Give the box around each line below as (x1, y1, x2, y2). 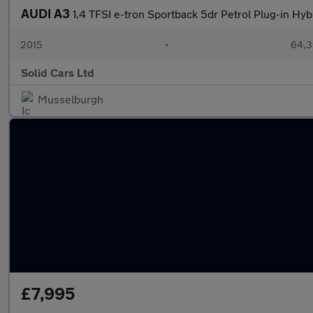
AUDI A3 (21, 6, 73, 21)
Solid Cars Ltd (21, 66, 94, 79)
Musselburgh (38, 92, 103, 105)
